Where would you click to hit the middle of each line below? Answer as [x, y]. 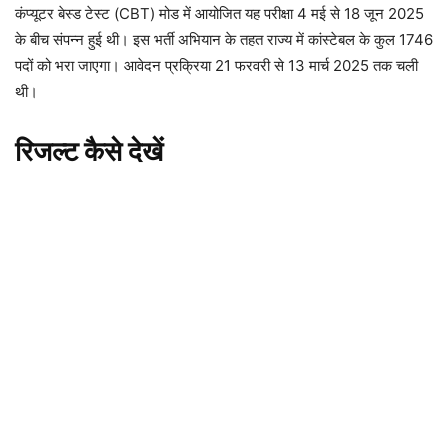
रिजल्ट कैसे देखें [89, 151]
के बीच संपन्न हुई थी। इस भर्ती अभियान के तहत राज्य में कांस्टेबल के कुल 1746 [224, 39]
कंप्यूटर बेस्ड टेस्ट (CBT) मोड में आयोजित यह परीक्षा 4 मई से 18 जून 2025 [219, 13]
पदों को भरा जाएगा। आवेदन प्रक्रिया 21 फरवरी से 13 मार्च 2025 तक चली [216, 65]
